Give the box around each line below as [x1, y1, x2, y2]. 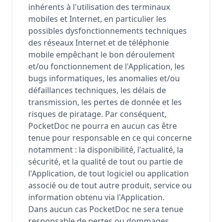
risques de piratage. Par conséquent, [28, 109, 166, 119]
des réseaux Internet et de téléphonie [28, 37, 169, 48]
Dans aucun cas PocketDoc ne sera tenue [28, 204, 183, 215]
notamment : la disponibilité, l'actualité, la [28, 144, 183, 155]
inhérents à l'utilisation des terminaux [28, 1, 170, 12]
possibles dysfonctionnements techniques [28, 25, 187, 36]
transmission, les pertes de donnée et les [28, 97, 182, 108]
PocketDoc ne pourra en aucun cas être [28, 120, 177, 131]
